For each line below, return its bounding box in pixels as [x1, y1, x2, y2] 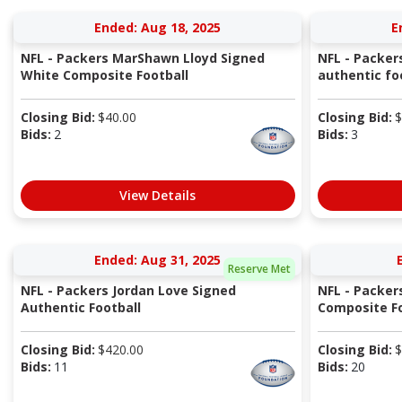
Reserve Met [228, 260, 291, 276]
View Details [119, 187, 196, 205]
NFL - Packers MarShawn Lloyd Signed [20, 49, 265, 67]
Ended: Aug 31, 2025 [94, 251, 221, 269]
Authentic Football [20, 299, 141, 317]
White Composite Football [20, 66, 188, 84]
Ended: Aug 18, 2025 [94, 19, 221, 37]
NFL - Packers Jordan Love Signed [20, 282, 236, 300]
